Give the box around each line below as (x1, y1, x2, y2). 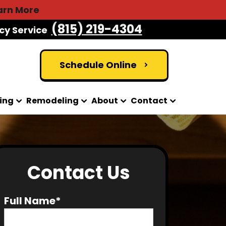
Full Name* (4, 194, 61, 208)
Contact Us (27, 160, 130, 186)
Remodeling (26, 95, 79, 106)
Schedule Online (59, 59, 137, 71)
